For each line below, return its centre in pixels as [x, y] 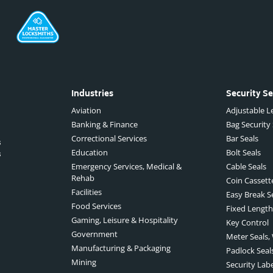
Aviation [86, 111]
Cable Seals [246, 167]
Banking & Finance [104, 125]
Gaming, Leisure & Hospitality [124, 220]
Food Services [96, 206]
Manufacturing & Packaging [121, 248]
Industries [92, 94]
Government [94, 234]
